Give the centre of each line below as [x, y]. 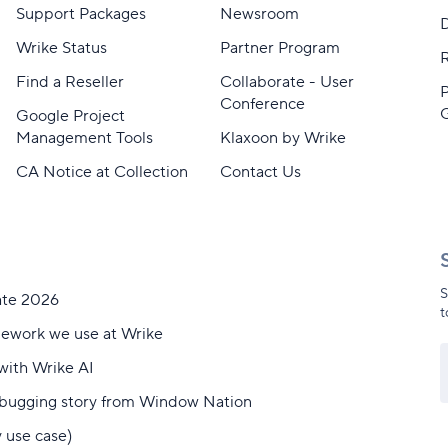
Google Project [70, 116]
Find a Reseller [69, 82]
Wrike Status [61, 48]
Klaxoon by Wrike [282, 138]
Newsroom [259, 14]
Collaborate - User [286, 82]
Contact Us [260, 172]
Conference [262, 104]
